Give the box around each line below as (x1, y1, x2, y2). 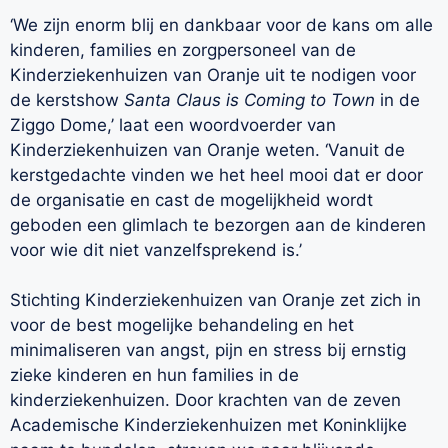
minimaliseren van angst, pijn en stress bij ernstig (10, 340, 406, 361)
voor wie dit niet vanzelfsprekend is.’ (10, 239, 302, 260)
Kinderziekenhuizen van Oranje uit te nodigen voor (10, 64, 416, 85)
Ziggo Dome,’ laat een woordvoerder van (10, 114, 336, 135)
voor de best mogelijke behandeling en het (10, 315, 354, 336)
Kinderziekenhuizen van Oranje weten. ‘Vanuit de (10, 139, 405, 160)
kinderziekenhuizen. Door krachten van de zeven (10, 390, 401, 411)
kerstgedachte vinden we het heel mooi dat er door (10, 164, 423, 185)
